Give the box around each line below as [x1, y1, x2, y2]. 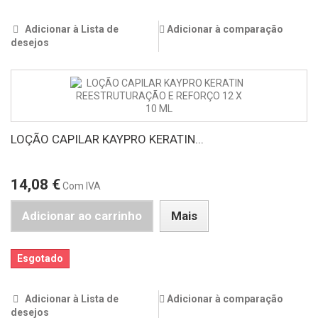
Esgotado [17, 253, 63, 265]
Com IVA [62, 180, 101, 192]
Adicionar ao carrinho [22, 209, 142, 224]
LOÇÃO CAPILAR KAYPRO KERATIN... [11, 132, 204, 147]
